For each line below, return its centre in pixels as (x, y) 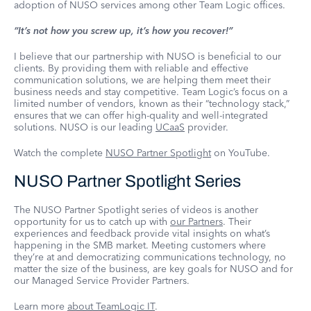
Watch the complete (60, 153)
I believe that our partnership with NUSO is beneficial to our (148, 57)
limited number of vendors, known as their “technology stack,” (152, 104)
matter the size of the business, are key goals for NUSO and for (153, 269)
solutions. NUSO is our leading (85, 127)
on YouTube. (241, 153)
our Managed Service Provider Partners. (102, 281)
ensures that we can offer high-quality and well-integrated (141, 116)
